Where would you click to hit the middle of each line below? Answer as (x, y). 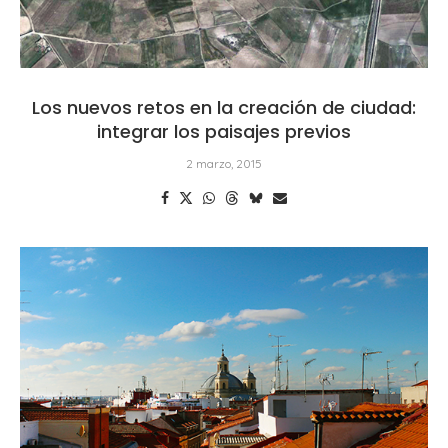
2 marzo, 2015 (224, 163)
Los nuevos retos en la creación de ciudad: (224, 107)
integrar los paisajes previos (224, 131)
